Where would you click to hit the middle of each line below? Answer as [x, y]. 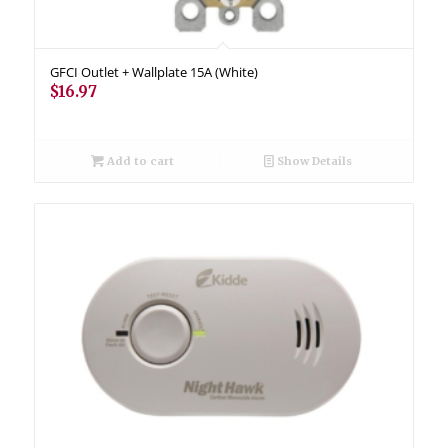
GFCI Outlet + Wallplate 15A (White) [153, 71]
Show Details [313, 160]
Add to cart [138, 160]
